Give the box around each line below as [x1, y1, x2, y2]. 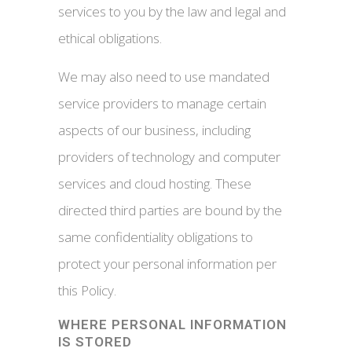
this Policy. [58, 281, 116, 299]
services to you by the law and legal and [58, 2, 286, 20]
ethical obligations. [58, 29, 162, 47]
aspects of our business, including [58, 121, 251, 139]
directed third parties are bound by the [58, 201, 282, 219]
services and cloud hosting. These [58, 174, 251, 192]
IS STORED [58, 334, 132, 350]
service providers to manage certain [58, 94, 266, 112]
